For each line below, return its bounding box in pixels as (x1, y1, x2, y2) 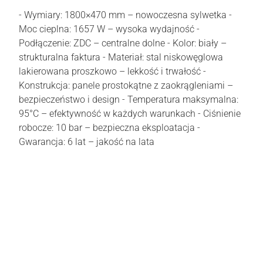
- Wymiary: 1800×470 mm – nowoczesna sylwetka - (19, 9, 232, 21)
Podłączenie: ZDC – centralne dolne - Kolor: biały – (19, 38, 227, 49)
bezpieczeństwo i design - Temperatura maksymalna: (19, 94, 238, 105)
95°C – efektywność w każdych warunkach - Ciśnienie (19, 108, 241, 119)
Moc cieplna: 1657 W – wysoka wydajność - (19, 23, 200, 35)
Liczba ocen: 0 (107, 197, 166, 208)
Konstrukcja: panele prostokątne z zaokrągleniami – (19, 80, 233, 91)
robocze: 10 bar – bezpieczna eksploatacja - (19, 122, 200, 133)
